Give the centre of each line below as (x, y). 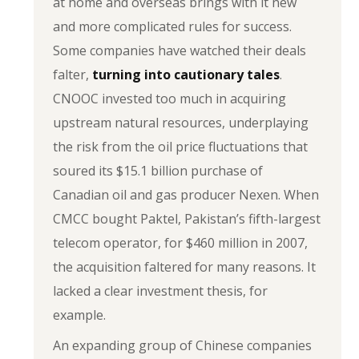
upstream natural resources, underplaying (181, 123)
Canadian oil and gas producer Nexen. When (186, 195)
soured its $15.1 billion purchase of (158, 171)
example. (80, 315)
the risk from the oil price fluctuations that (181, 147)
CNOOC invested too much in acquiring (170, 99)
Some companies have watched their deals (180, 50)
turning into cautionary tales (186, 75)
